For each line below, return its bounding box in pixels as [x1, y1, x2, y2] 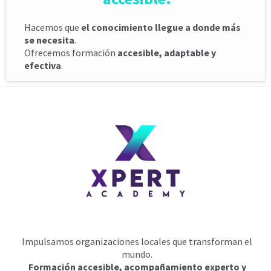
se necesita [24, 33, 74, 46]
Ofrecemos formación [24, 46, 117, 59]
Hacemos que [24, 21, 81, 33]
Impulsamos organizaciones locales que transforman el [22, 235, 252, 247]
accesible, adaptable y [117, 46, 216, 59]
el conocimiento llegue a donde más [81, 21, 241, 33]
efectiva [24, 59, 61, 71]
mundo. [122, 247, 152, 260]
